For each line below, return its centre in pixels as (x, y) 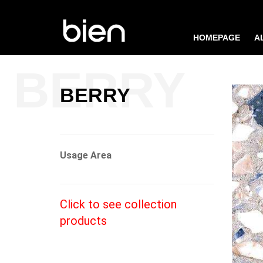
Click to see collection (118, 204)
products (83, 220)
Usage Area (86, 155)
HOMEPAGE (217, 38)
